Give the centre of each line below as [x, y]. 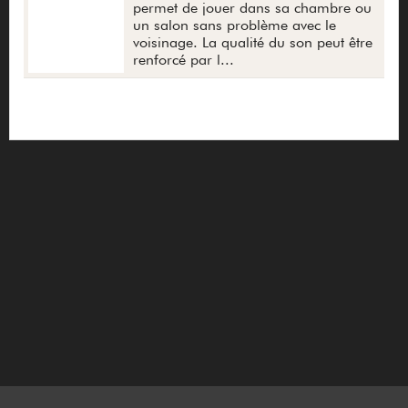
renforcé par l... [184, 60]
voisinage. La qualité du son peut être [253, 43]
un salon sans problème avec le [235, 25]
